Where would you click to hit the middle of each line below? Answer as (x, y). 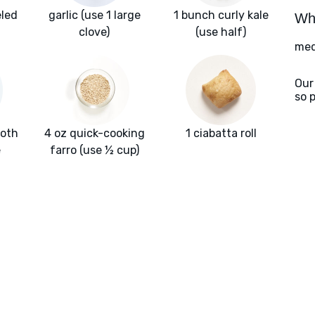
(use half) (221, 32)
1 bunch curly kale (221, 15)
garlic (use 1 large (94, 15)
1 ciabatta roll (221, 134)
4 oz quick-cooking (94, 134)
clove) (94, 32)
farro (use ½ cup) (94, 150)
